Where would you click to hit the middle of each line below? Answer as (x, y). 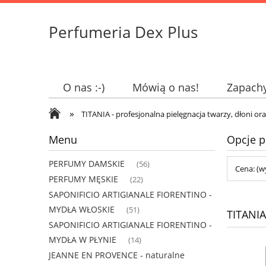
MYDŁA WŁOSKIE (82, 210)
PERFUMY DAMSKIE (87, 164)
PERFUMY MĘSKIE (83, 179)
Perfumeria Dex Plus (123, 32)
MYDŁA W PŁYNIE (83, 240)
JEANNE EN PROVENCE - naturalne (117, 255)
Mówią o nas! (165, 88)
